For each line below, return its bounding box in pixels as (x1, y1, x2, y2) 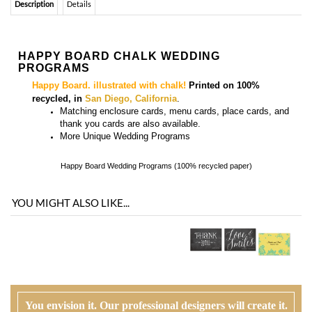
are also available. (125, 47, 201, 58)
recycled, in (32, 22, 85, 33)
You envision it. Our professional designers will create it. (24, 228, 288, 241)
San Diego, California (85, 22, 177, 33)
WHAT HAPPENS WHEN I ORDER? (10, 284, 216, 300)
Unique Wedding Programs (83, 59, 190, 70)
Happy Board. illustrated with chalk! (32, 8, 189, 19)
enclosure (97, 34, 139, 45)
